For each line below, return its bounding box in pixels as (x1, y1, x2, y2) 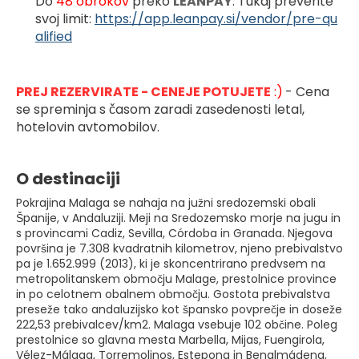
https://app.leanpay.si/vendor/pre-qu (95, 9, 337, 28)
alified (35, 26, 72, 46)
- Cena (285, 82, 329, 101)
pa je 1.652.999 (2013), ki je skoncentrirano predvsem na (16, 255, 325, 272)
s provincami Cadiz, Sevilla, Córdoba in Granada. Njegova (16, 224, 333, 241)
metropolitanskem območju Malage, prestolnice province (16, 270, 337, 287)
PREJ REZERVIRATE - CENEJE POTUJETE (16, 82, 271, 101)
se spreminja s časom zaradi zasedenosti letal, (16, 99, 305, 119)
